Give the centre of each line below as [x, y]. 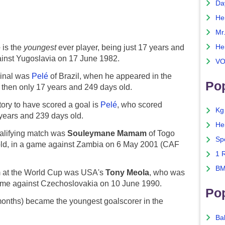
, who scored [140, 104]
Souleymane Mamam [107, 133]
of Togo [161, 133]
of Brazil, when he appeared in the [110, 76]
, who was [167, 173]
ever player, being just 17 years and [120, 48]
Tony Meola [127, 173]
